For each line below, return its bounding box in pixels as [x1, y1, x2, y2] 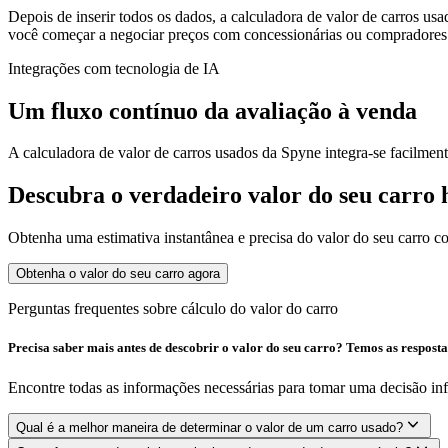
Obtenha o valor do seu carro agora [16, 266, 220, 282]
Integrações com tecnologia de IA [8, 59, 220, 77]
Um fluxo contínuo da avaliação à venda [8, 97, 417, 124]
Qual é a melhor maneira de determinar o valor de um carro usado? [16, 419, 403, 435]
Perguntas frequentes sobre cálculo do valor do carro [8, 300, 338, 318]
